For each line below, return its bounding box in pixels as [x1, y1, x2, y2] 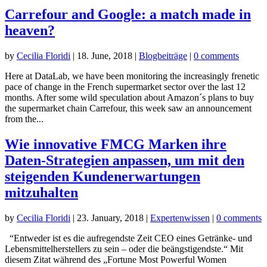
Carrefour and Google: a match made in [5, 6, 251, 22]
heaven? [5, 22, 55, 38]
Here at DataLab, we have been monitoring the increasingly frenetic [5, 70, 259, 81]
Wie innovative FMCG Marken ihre [5, 136, 226, 152]
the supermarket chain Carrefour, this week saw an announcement [5, 103, 252, 113]
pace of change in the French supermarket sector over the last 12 [5, 81, 246, 92]
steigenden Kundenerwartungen [5, 168, 200, 184]
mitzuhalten [5, 184, 78, 200]
